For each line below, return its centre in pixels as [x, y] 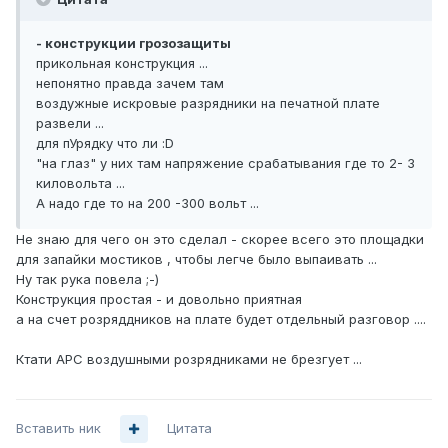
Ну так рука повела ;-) [87, 279]
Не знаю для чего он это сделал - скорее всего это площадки [220, 239]
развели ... [70, 123]
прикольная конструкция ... [122, 63]
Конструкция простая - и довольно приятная [159, 299]
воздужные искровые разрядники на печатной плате [208, 103]
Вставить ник [58, 428]
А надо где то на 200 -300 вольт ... [147, 203]
